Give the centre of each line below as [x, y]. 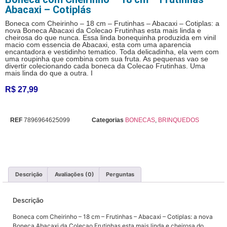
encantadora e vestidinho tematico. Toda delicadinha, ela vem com [112, 52]
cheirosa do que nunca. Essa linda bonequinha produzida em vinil [110, 37]
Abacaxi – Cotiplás [48, 10]
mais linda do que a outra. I [49, 73]
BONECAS [140, 120]
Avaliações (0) [74, 174]
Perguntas [120, 174]
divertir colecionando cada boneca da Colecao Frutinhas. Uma [105, 66]
